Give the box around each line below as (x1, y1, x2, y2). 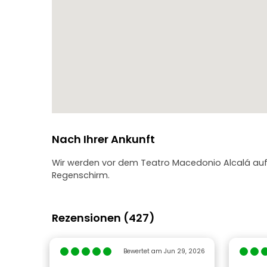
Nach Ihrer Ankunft (52, 132, 155, 147)
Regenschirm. (52, 169, 110, 181)
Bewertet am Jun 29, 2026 (123, 247, 205, 256)
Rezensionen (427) (52, 210, 155, 225)
